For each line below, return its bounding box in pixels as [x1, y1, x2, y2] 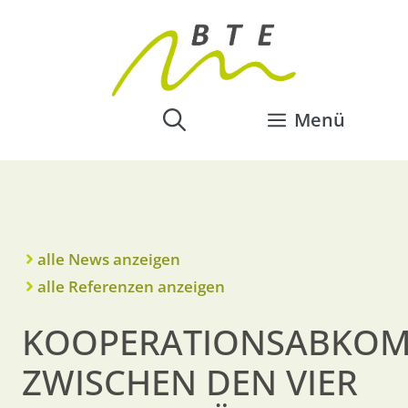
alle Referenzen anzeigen [37, 276, 225, 298]
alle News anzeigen [37, 249, 180, 270]
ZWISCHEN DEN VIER [22, 357, 358, 405]
